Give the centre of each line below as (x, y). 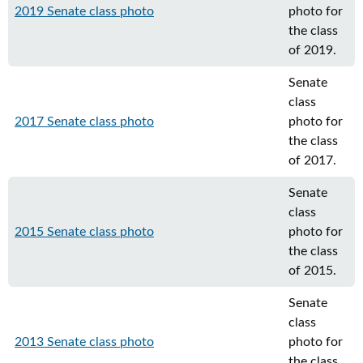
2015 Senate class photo (84, 232)
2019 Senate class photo (84, 11)
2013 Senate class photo (84, 342)
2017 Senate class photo (84, 122)
